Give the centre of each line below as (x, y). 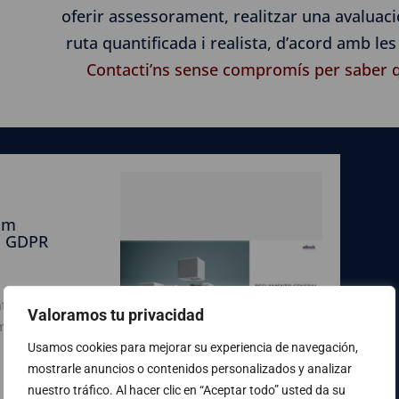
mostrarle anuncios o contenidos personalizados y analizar (190, 368)
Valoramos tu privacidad (116, 314)
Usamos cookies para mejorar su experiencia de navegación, (193, 346)
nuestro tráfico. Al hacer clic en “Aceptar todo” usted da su (187, 389)
